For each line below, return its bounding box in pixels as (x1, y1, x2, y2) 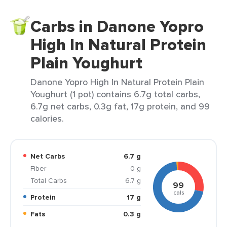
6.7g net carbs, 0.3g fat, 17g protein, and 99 (30, 100, 210, 112)
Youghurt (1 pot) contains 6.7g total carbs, (30, 88, 200, 100)
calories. (30, 112, 64, 125)
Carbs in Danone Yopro (30, 14, 204, 39)
